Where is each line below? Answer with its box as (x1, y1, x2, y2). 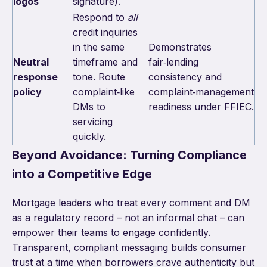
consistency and (148, 71, 222, 83)
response (13, 71, 58, 83)
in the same (73, 41, 125, 54)
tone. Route (73, 71, 125, 83)
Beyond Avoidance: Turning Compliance (12, 148, 247, 163)
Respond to (73, 11, 128, 24)
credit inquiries (73, 26, 138, 39)
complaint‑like (73, 86, 135, 98)
